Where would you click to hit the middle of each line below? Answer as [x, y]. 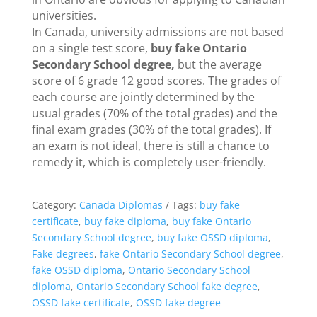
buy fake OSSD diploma [212, 237]
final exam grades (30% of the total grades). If [151, 129]
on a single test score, [91, 48]
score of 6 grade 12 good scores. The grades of [156, 80]
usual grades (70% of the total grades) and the [154, 113]
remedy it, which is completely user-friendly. [149, 162]
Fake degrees [63, 253]
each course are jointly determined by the [143, 97]
